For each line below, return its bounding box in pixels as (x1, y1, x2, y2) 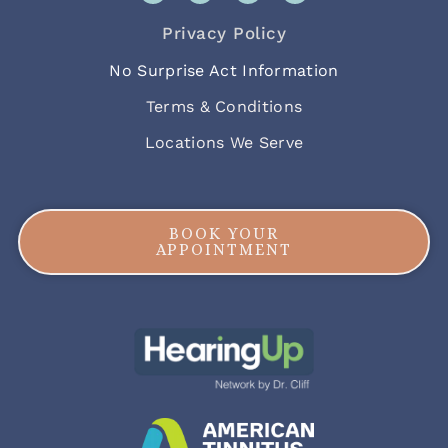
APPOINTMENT (156, 239, 292, 259)
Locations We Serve (144, 132, 304, 152)
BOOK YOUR (169, 223, 279, 243)
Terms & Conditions (145, 96, 303, 116)
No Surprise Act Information (109, 60, 339, 80)
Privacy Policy (162, 22, 286, 43)
